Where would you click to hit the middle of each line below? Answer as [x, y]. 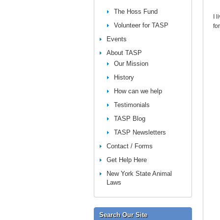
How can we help [138, 91]
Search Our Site [123, 215]
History [124, 77]
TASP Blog [130, 119]
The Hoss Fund [136, 12]
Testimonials [132, 105]
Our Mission [131, 64]
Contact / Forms [130, 146]
